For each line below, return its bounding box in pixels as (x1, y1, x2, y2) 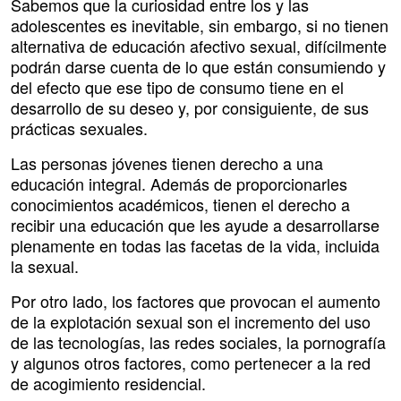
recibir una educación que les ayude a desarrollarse (11, 213, 380, 237)
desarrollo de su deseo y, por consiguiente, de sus (11, 96, 369, 120)
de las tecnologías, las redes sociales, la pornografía (11, 330, 386, 354)
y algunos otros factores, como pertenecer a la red (11, 351, 371, 375)
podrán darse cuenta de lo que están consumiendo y (11, 55, 386, 79)
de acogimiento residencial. (11, 371, 206, 396)
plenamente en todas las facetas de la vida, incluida (11, 234, 380, 258)
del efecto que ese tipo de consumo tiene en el (11, 75, 344, 99)
